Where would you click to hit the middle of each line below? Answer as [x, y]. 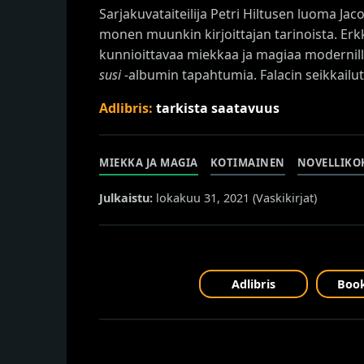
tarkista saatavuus [218, 108]
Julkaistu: [126, 197]
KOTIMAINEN [247, 162]
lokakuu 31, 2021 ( [204, 197]
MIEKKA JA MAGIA [149, 162]
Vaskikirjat [285, 197]
